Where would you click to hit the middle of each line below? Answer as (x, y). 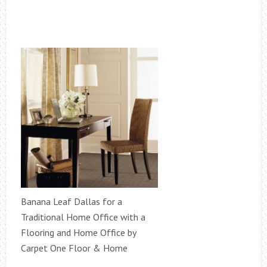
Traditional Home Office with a (83, 217)
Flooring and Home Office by (78, 232)
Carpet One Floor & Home (74, 248)
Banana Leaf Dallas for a (71, 201)
